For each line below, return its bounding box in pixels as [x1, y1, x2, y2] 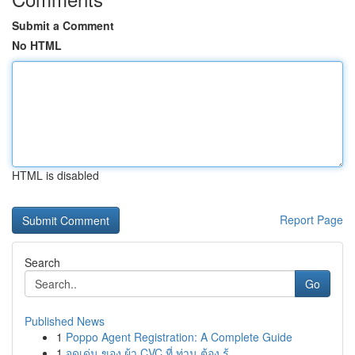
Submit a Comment [12, 17, 114, 33]
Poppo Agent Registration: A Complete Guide [66, 329, 292, 345]
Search [25, 254, 60, 270]
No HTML [12, 37, 62, 53]
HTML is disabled [12, 167, 99, 183]
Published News [25, 313, 105, 329]
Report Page [280, 212, 343, 227]
